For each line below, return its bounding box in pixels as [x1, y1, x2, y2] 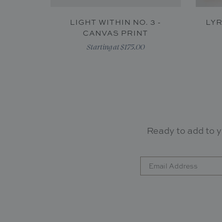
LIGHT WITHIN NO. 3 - [70, 17, 162, 28]
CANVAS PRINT [83, 28, 149, 39]
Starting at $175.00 [86, 42, 145, 52]
